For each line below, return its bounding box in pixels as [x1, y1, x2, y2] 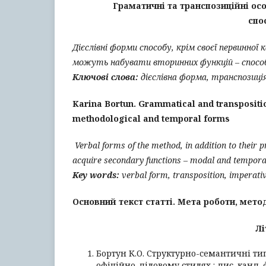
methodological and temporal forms [72, 113, 230, 124]
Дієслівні [72, 42, 107, 53]
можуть [72, 56, 108, 68]
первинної [219, 42, 258, 53]
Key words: [72, 169, 119, 180]
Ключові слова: [72, 71, 138, 83]
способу [140, 42, 172, 53]
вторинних [153, 56, 198, 68]
